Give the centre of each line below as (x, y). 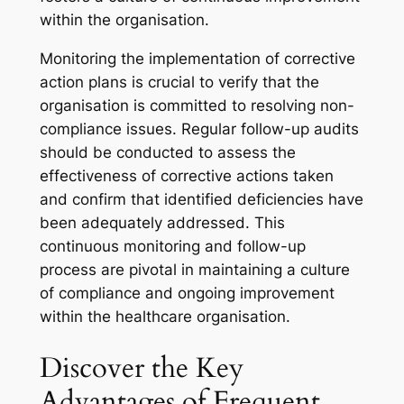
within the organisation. (124, 20)
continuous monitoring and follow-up (172, 247)
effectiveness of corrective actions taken (186, 176)
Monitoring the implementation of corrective (197, 59)
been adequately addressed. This (162, 223)
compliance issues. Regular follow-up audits (199, 129)
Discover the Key (141, 367)
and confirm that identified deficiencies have (201, 200)
